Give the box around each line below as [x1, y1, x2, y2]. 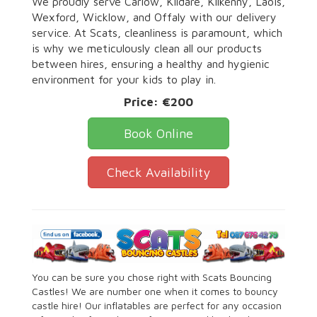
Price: [124, 94, 162, 109]
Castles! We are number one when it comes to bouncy [32, 284, 278, 297]
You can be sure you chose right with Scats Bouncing [32, 270, 272, 283]
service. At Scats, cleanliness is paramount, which [32, 25, 282, 39]
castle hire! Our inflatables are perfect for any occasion [32, 299, 282, 311]
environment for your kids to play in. [32, 72, 216, 86]
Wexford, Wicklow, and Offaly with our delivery [32, 10, 277, 23]
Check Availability [107, 164, 210, 180]
